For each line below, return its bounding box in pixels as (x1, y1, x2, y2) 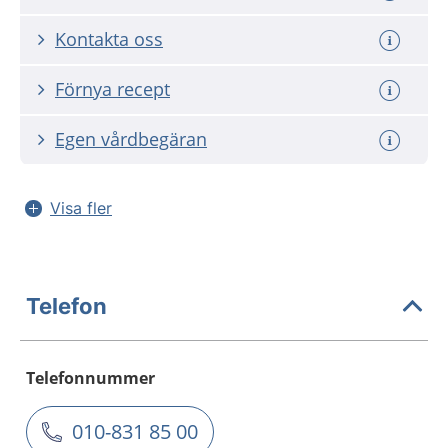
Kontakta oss (55, 27, 163, 51)
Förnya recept (55, 77, 170, 101)
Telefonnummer (26, 367, 155, 389)
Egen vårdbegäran (55, 127, 207, 151)
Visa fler (50, 198, 112, 218)
